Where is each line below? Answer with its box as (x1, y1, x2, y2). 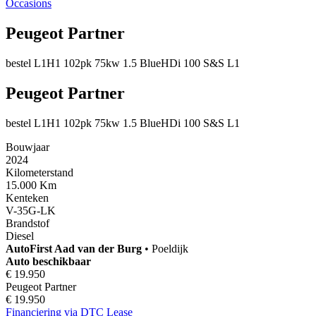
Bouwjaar (6, 140, 49, 153)
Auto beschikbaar (6, 255, 91, 267)
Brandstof (6, 217, 49, 229)
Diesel (6, 229, 34, 242)
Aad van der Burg (54, 242, 142, 255)
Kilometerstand (6, 166, 73, 178)
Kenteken (6, 191, 49, 204)
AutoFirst (6, 242, 54, 255)
